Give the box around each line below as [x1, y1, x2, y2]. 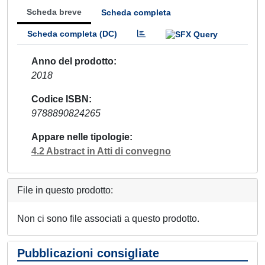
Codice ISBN [31, 93, 89, 104]
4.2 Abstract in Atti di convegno [31, 146, 171, 156]
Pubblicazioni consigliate [17, 246, 159, 260]
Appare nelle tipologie [31, 131, 130, 142]
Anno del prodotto [31, 56, 114, 66]
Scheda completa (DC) [27, 29, 117, 38]
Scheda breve [27, 7, 82, 17]
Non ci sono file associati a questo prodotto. [17, 213, 199, 224]
